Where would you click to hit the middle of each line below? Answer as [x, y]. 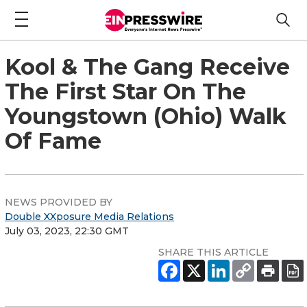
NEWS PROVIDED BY [59, 202]
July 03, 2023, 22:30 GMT [67, 231]
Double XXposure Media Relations [89, 216]
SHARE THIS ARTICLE [213, 252]
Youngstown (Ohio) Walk [146, 116]
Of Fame [53, 140]
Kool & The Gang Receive [147, 66]
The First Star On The [125, 91]
